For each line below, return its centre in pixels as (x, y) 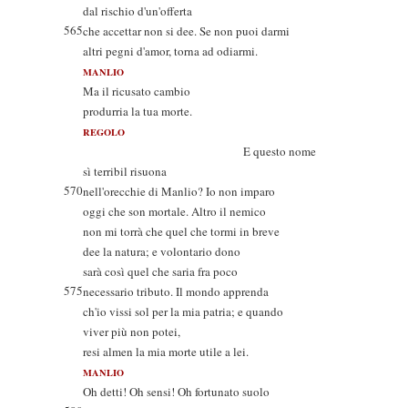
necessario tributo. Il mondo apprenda (176, 291)
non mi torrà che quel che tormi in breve (181, 231)
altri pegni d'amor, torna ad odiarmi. (170, 51)
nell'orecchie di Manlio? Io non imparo (179, 191)
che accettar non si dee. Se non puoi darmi (186, 31)
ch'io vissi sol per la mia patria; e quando (183, 311)
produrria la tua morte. (138, 111)
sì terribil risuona (125, 171)
